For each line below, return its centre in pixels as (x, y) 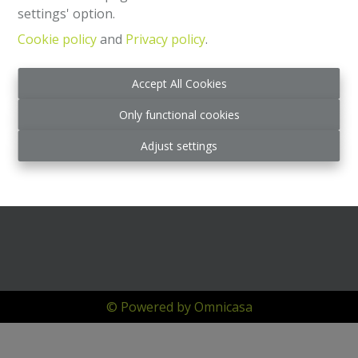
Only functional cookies (179, 115)
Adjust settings (179, 146)
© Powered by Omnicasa (179, 307)
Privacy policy (166, 39)
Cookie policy (58, 39)
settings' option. (67, 14)
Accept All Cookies (179, 84)
